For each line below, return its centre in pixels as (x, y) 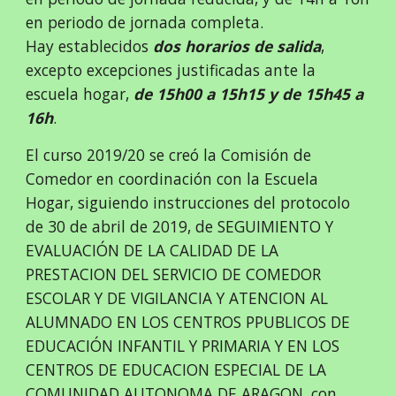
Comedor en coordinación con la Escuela (172, 178)
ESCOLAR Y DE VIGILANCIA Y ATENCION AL (177, 297)
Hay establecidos (90, 46)
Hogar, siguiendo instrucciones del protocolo (188, 202)
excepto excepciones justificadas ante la (171, 69)
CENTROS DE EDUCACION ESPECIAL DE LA (176, 369)
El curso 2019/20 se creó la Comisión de (169, 154)
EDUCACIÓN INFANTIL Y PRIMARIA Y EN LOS (183, 345)
